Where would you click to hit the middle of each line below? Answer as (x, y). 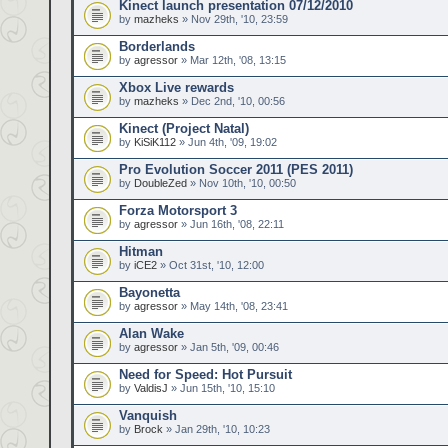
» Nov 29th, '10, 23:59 (233, 19)
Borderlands (157, 46)
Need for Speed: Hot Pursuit (205, 374)
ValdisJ (151, 388)
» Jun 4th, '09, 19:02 (226, 142)
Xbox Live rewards (176, 87)
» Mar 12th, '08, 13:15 (232, 60)
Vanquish (148, 415)
